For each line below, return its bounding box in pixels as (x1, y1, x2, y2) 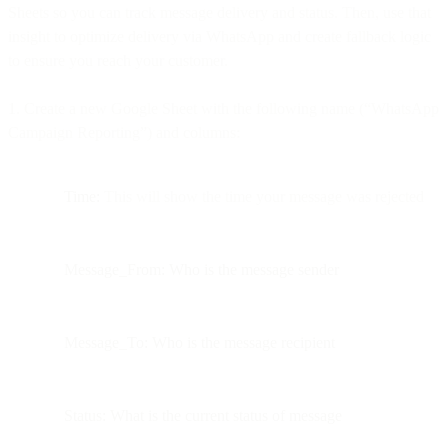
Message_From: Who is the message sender (64, 260, 339, 278)
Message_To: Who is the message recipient (64, 333, 335, 351)
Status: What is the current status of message (64, 406, 342, 424)
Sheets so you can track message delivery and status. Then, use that (8, 3, 431, 21)
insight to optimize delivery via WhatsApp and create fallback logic (8, 27, 431, 45)
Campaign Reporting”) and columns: (8, 123, 240, 141)
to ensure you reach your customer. (8, 51, 228, 69)
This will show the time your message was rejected (100, 187, 424, 205)
